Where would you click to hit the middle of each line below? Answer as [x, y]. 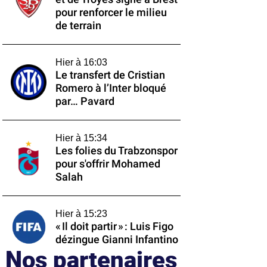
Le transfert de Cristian [110, 75]
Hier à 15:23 [81, 214]
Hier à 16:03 [81, 62]
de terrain [78, 26]
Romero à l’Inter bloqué [111, 88]
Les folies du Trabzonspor [116, 151]
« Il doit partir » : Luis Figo [114, 226]
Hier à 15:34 [81, 138]
